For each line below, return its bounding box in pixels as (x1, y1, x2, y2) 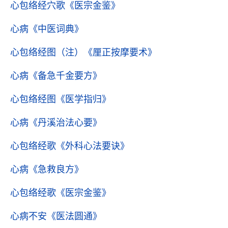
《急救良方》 (28, 164, 83, 175)
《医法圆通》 (47, 211, 102, 221)
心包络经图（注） (10, 47, 83, 58)
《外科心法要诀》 (56, 141, 129, 151)
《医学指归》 (56, 94, 111, 104)
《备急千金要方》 (28, 71, 102, 81)
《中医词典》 (28, 24, 83, 34)
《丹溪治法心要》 (28, 118, 102, 128)
